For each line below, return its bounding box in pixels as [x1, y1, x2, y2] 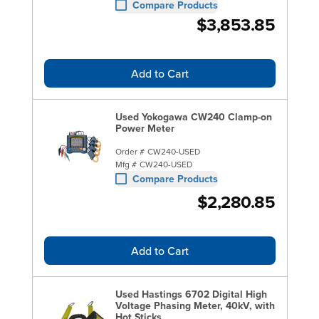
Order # [115, 145, 145, 157]
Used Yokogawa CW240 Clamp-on [115, 109, 272, 124]
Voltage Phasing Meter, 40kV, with [115, 298, 275, 313]
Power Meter [115, 120, 174, 135]
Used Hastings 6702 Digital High [115, 286, 267, 301]
